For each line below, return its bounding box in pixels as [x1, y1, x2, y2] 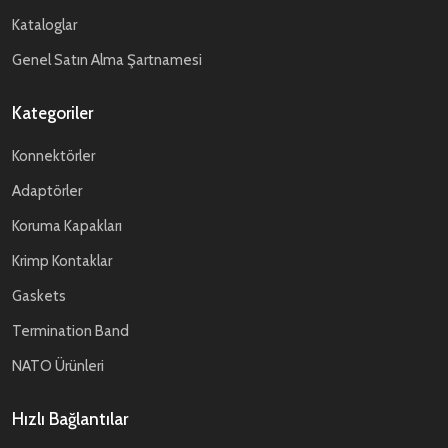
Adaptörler [12, 182, 82, 200]
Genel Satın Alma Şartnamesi [12, 51, 202, 69]
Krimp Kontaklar [12, 252, 112, 270]
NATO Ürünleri [12, 357, 104, 375]
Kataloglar [12, 16, 77, 34]
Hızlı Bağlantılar [12, 409, 128, 429]
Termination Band [12, 322, 129, 340]
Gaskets [12, 287, 66, 305]
